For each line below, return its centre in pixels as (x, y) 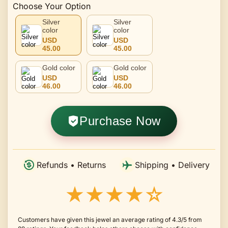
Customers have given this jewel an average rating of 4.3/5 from (110, 219)
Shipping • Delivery (172, 165)
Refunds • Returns (71, 165)
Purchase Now (120, 121)
